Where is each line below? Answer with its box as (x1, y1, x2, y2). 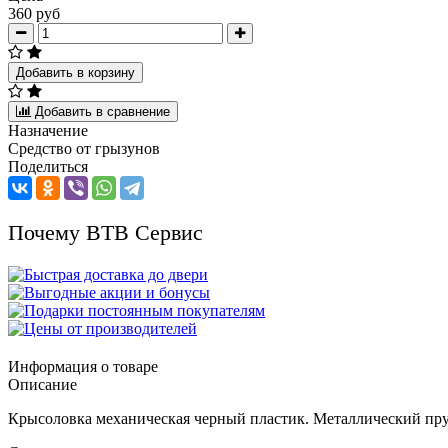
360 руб (8, 4, 60, 22)
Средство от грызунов (8, 139, 160, 157)
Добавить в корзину (16, 64, 135, 80)
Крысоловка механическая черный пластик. (8, 409, 313, 427)
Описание (8, 375, 77, 393)
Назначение (8, 121, 88, 139)
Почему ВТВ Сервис (8, 219, 203, 245)
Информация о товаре (8, 357, 158, 375)
